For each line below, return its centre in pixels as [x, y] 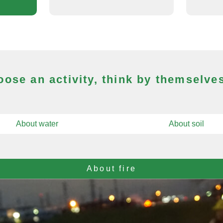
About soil [186, 123]
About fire [111, 168]
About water [37, 123]
